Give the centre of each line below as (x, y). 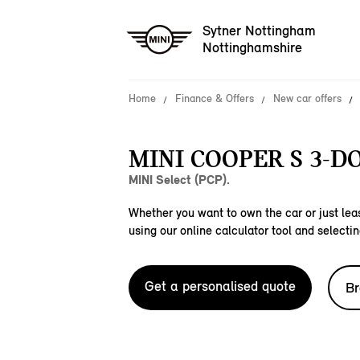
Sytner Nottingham (259, 31)
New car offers (307, 98)
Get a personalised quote (220, 286)
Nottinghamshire (252, 48)
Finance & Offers (215, 98)
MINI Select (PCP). (179, 180)
